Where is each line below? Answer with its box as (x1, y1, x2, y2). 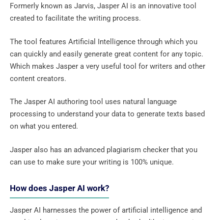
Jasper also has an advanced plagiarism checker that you (10, 145, 197, 154)
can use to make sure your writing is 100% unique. (10, 157, 174, 166)
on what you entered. (10, 122, 78, 131)
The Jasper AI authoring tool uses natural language (10, 97, 177, 107)
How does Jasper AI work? (10, 183, 109, 193)
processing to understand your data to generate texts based (10, 110, 205, 119)
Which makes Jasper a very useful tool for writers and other (10, 61, 205, 71)
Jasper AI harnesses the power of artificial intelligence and (10, 205, 202, 215)
